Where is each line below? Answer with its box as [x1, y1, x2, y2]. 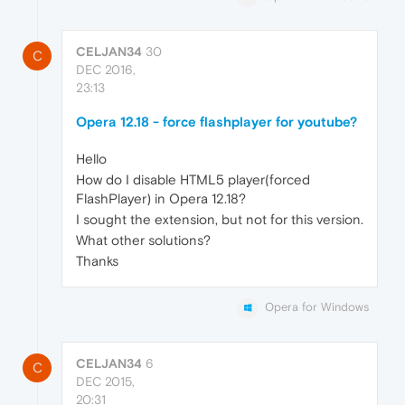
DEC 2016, [76, 62, 136, 78]
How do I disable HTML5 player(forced [76, 172, 310, 188]
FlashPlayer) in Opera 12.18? [76, 191, 246, 207]
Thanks [76, 253, 118, 269]
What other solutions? [76, 232, 211, 249]
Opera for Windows [265, 300, 369, 315]
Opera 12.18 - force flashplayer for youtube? [76, 114, 357, 130]
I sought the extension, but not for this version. [76, 212, 363, 228]
